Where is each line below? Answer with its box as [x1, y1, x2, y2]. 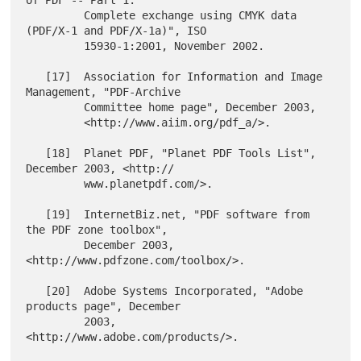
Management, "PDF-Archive [26, 85, 181, 98]
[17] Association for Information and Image [26, 69, 46, 83]
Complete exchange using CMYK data [26, 8, 85, 22]
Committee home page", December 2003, [26, 100, 85, 114]
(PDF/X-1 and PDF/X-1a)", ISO [26, 23, 207, 37]
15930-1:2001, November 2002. [26, 39, 85, 52]
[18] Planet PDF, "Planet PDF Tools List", [26, 146, 46, 160]
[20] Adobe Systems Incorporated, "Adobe [26, 284, 46, 297]
